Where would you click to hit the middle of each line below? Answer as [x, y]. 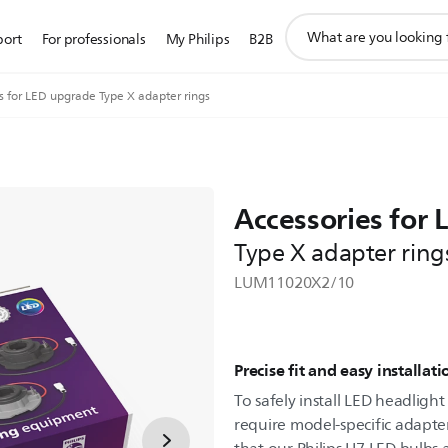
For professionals [93, 39]
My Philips [197, 39]
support [310, 22]
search [305, 44]
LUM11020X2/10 [294, 283]
